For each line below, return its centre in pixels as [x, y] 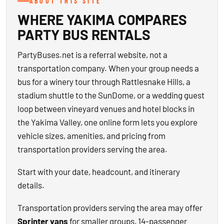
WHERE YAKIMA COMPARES [102, 19]
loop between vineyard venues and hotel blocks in [106, 108]
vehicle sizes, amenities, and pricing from [91, 135]
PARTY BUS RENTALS [84, 34]
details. [31, 185]
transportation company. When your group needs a [108, 68]
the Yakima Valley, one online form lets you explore [107, 122]
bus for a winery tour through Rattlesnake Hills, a [104, 81]
